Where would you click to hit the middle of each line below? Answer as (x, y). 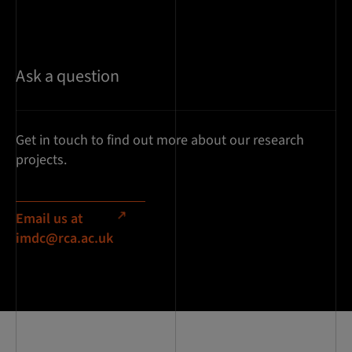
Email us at (49, 218)
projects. (41, 159)
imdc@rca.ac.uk (64, 238)
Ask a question (68, 76)
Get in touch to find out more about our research (160, 140)
